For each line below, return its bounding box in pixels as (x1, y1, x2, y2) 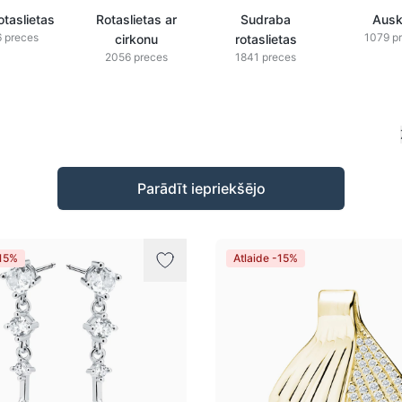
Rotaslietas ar (96, 12, 177, 27)
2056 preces (105, 50, 168, 64)
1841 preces (235, 50, 296, 64)
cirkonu (115, 31, 158, 47)
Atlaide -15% (233, 251, 298, 265)
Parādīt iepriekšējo (136, 179, 266, 197)
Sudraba (240, 12, 291, 27)
